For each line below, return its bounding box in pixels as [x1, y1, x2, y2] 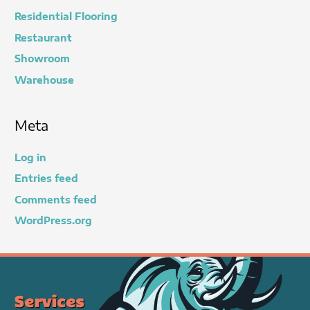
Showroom [15, 53, 71, 65]
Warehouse [15, 73, 75, 86]
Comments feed [15, 193, 98, 206]
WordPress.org [15, 215, 93, 227]
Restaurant [15, 31, 73, 44]
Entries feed [15, 172, 79, 185]
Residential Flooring [15, 10, 118, 23]
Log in [15, 151, 47, 163]
